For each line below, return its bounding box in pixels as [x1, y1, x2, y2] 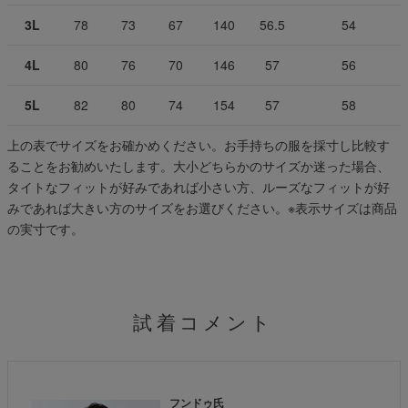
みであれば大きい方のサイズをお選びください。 [7, 198, 288, 217]
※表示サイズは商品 [288, 198, 397, 217]
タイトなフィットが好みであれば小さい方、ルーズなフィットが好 [7, 177, 390, 196]
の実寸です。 [7, 219, 84, 238]
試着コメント [133, 311, 275, 334]
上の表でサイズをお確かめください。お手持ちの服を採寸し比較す [7, 135, 390, 154]
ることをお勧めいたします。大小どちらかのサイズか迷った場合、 [7, 156, 390, 175]
